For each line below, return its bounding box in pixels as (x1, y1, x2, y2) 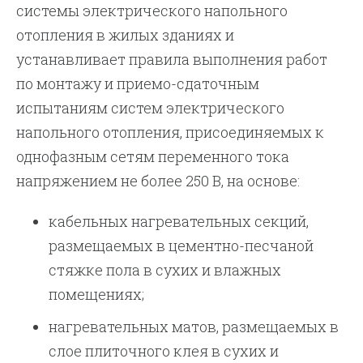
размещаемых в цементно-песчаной (49, 236, 314, 255)
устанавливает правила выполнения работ (16, 49, 328, 69)
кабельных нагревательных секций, (49, 211, 310, 231)
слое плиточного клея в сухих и (49, 341, 280, 361)
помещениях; (49, 284, 145, 304)
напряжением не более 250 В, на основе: (16, 171, 301, 190)
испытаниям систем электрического (16, 98, 285, 117)
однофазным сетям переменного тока (16, 147, 290, 166)
